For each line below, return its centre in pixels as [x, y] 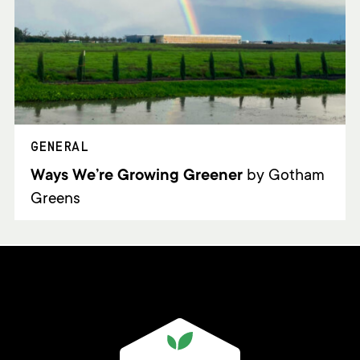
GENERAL [59, 146]
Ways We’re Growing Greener [136, 176]
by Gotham [283, 176]
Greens [55, 200]
